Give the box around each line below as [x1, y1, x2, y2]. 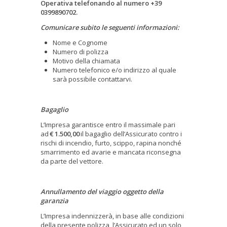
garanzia [41, 196, 69, 205]
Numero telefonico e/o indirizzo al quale [53, 65, 176, 74]
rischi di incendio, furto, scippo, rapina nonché [41, 138, 181, 147]
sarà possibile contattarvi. [53, 74, 133, 84]
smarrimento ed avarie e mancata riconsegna [41, 147, 181, 157]
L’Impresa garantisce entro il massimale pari [41, 120, 175, 129]
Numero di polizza [53, 47, 109, 56]
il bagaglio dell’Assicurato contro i [81, 129, 182, 138]
